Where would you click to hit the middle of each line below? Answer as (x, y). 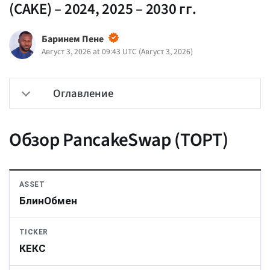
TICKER (34, 232)
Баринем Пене (72, 39)
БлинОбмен (48, 201)
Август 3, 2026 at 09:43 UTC (89, 52)
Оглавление (83, 94)
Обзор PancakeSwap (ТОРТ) (119, 140)
